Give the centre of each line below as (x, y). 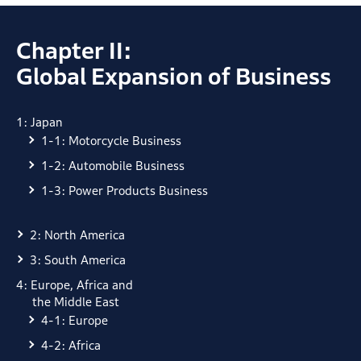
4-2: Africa (71, 345)
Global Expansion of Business (174, 76)
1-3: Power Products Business (124, 190)
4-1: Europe (75, 320)
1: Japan (39, 122)
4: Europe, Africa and (75, 284)
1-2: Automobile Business (113, 165)
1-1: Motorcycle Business (111, 140)
